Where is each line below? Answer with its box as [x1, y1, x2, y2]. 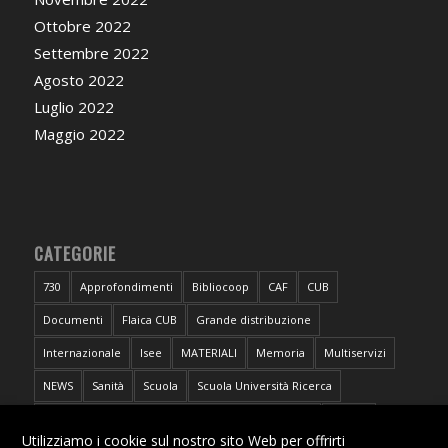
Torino [330, 410, 367, 426]
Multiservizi [323, 344, 386, 360]
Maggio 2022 [33, 123, 125, 144]
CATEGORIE [33, 239, 116, 266]
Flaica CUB [121, 311, 177, 327]
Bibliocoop [191, 278, 249, 294]
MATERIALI [180, 344, 237, 360]
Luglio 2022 [33, 96, 114, 117]
